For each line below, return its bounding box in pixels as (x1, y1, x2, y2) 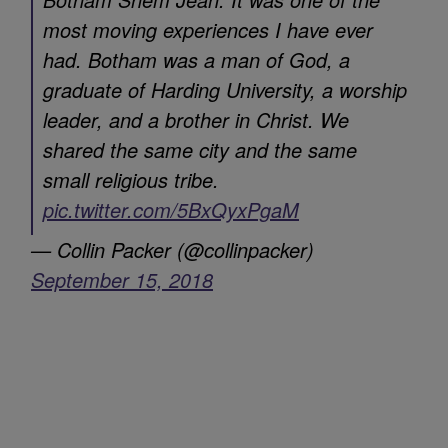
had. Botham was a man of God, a (43, 35, 350, 64)
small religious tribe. (43, 155, 219, 184)
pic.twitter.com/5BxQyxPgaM (43, 185, 299, 214)
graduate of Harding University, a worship (43, 65, 407, 94)
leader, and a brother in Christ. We (43, 95, 349, 124)
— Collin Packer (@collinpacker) (31, 225, 314, 254)
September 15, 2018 (31, 255, 213, 284)
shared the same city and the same (43, 125, 357, 154)
